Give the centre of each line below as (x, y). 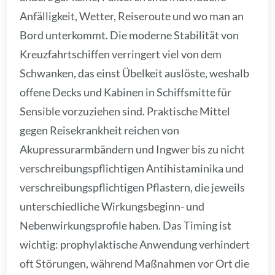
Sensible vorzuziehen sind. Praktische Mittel (125, 111)
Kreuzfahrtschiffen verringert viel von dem (121, 54)
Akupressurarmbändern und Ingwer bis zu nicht (133, 149)
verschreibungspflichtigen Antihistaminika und (132, 168)
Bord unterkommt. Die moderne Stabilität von (130, 35)
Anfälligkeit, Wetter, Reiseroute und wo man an (132, 16)
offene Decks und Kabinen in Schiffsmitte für (126, 92)
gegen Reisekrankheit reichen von (100, 130)
